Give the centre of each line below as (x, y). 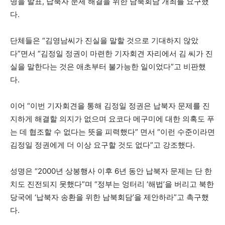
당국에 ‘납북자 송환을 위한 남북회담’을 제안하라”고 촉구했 (109, 197)
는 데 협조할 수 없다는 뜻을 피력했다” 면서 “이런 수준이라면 (113, 132)
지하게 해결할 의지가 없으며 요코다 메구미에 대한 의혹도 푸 (112, 119)
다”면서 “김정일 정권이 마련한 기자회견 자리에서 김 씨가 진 (111, 53)
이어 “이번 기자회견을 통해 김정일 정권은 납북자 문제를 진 (110, 106)
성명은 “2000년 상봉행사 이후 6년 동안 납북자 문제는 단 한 (111, 171)
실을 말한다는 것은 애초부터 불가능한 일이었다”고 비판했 (108, 67)
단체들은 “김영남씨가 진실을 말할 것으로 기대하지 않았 (104, 40)
